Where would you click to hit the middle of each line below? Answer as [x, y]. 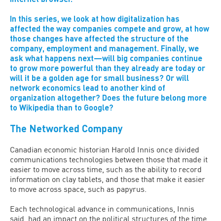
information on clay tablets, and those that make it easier [108, 179]
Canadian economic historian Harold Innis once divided [105, 149]
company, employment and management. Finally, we [104, 48]
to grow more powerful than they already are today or [108, 68]
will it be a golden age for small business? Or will [99, 78]
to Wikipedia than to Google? [62, 107]
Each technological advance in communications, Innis [102, 208]
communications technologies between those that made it [109, 159]
